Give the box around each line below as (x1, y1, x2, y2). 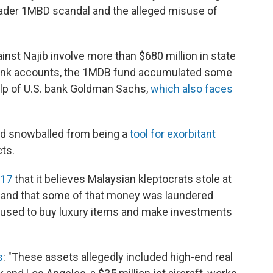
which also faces (151, 82, 233, 95)
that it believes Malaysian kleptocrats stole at (12, 172, 232, 185)
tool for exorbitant (130, 127, 216, 140)
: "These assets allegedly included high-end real (3, 250, 233, 263)
